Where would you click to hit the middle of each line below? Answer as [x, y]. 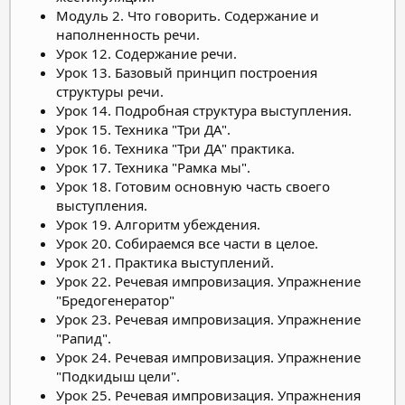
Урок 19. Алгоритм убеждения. [158, 224]
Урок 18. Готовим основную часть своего [193, 186]
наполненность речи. [128, 34]
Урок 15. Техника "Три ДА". [143, 129]
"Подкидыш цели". [118, 376]
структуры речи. [110, 91]
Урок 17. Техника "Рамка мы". [153, 167]
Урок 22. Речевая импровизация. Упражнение [208, 281]
